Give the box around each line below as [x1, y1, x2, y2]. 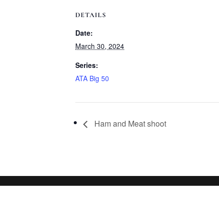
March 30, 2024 [75, 41, 125, 51]
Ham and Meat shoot [92, 117, 167, 129]
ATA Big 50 [75, 73, 109, 83]
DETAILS [75, 11, 107, 19]
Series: [75, 60, 99, 70]
